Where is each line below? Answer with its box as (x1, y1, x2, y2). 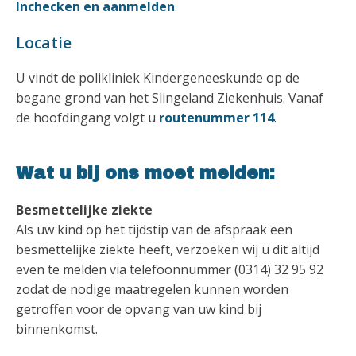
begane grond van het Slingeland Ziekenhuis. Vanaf (16, 89, 323, 106)
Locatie (16, 32, 72, 53)
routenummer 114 (159, 109, 274, 126)
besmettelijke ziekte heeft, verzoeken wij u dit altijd (16, 241, 319, 258)
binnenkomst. (16, 320, 98, 338)
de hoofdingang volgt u (16, 109, 159, 126)
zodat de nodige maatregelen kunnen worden (16, 281, 288, 298)
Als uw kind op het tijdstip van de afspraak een (16, 221, 292, 238)
